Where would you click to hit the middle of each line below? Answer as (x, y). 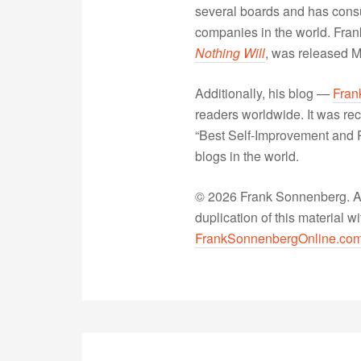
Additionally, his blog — (264, 93)
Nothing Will (230, 53)
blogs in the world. (247, 156)
